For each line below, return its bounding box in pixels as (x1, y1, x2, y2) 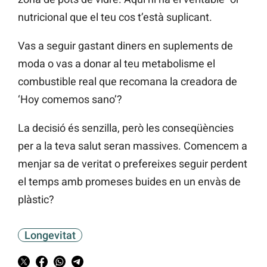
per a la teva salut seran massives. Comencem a (18, 139, 247, 152)
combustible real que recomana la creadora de (18, 74, 237, 88)
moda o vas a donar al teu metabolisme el (18, 57, 215, 70)
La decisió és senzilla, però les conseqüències (18, 121, 234, 134)
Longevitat (24, 228, 76, 241)
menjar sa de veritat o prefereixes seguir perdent (18, 157, 247, 170)
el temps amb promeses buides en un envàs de (18, 175, 241, 188)
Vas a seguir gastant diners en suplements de (18, 39, 233, 52)
